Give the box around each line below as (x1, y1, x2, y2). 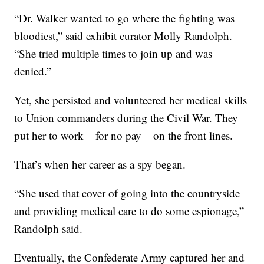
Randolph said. (14, 221, 83, 236)
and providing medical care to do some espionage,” (14, 203, 245, 219)
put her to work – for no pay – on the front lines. (14, 128, 233, 143)
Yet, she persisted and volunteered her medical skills (14, 93, 247, 108)
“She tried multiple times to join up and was (14, 46, 213, 61)
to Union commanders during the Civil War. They (14, 110, 239, 126)
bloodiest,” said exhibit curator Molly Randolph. (14, 28, 233, 44)
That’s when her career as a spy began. (14, 157, 186, 172)
